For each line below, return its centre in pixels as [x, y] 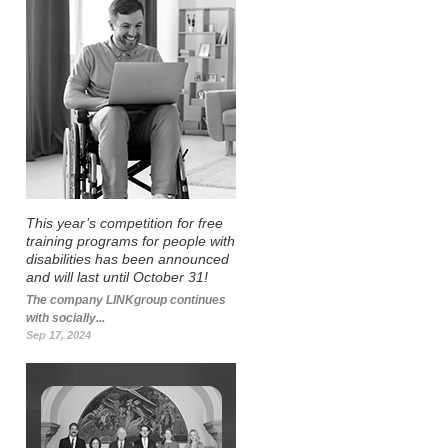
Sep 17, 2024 [58, 335]
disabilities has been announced [127, 259]
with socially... [65, 318]
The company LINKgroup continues [126, 300]
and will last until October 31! [117, 277]
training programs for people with [130, 241]
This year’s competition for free [124, 223]
